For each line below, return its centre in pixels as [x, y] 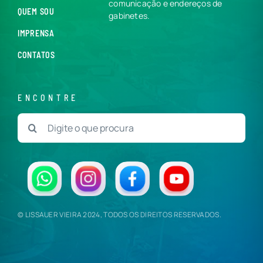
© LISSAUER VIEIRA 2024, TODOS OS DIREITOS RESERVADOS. [119, 215]
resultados [40, 134]
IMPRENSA [36, 33]
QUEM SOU [36, 11]
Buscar [32, 119]
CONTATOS [36, 55]
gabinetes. [129, 15]
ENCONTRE [48, 97]
